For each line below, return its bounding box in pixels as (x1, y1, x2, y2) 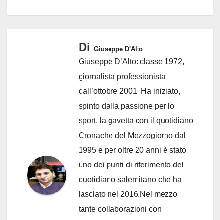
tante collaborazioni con (79, 204, 162, 213)
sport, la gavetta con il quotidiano (79, 116, 193, 125)
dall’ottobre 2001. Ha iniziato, (79, 86, 180, 95)
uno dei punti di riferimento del (79, 160, 184, 169)
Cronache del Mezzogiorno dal (79, 131, 186, 139)
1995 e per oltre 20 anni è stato (79, 145, 186, 154)
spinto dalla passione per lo (79, 101, 174, 110)
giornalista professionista (79, 72, 165, 81)
